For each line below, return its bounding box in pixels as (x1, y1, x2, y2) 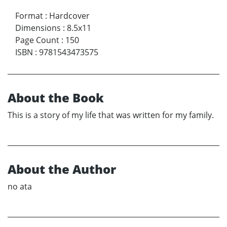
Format (15, 10, 43, 22)
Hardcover (49, 10, 90, 22)
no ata (8, 181, 32, 193)
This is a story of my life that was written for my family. (8, 109, 214, 121)
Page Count (15, 34, 59, 46)
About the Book (8, 89, 104, 106)
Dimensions (15, 22, 61, 34)
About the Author (8, 161, 116, 178)
